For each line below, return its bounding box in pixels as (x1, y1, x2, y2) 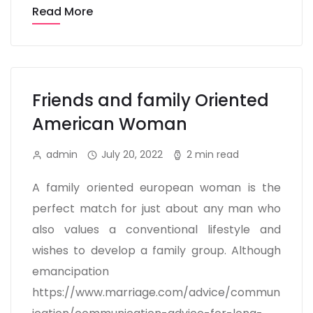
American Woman (32, 112, 187, 136)
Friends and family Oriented (32, 89, 269, 112)
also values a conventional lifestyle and (32, 221, 281, 238)
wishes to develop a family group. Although (32, 242, 281, 259)
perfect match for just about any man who (32, 201, 281, 217)
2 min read (187, 147, 239, 161)
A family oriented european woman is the (32, 180, 281, 196)
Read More (32, 3, 93, 20)
